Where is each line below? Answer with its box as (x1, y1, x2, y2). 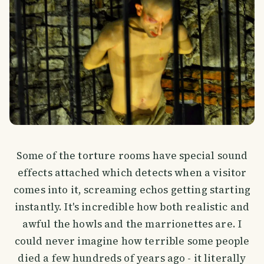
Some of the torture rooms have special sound (16, 148, 248, 163)
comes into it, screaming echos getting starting (13, 182, 251, 197)
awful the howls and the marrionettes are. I (22, 216, 242, 231)
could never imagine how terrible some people (14, 233, 250, 248)
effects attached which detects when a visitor (17, 165, 247, 180)
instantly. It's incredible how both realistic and (14, 199, 250, 214)
